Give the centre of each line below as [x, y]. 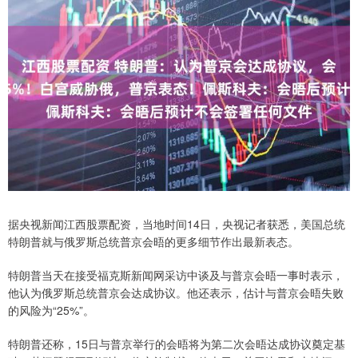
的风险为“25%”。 [51, 310]
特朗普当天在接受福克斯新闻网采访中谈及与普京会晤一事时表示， [176, 275]
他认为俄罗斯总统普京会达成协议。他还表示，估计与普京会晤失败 [176, 293]
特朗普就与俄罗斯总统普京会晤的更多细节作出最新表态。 [153, 242]
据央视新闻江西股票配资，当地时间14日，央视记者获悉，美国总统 [177, 224]
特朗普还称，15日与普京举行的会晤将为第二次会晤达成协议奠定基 [177, 344]
